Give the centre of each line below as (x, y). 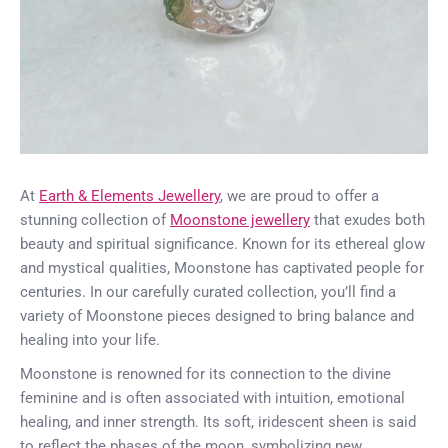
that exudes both (367, 220)
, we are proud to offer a (299, 196)
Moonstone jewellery (240, 220)
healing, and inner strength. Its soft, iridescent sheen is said (218, 422)
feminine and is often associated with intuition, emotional (212, 398)
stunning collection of (95, 220)
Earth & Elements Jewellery (129, 196)
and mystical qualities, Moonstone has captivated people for (222, 268)
